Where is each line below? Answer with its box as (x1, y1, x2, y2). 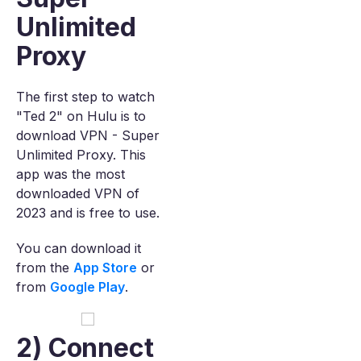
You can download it (16, 240, 141, 256)
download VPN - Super (16, 127, 160, 143)
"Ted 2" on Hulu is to (16, 108, 146, 124)
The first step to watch (16, 89, 155, 105)
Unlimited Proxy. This (16, 147, 146, 163)
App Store (73, 259, 137, 276)
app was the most (16, 166, 125, 182)
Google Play (50, 279, 125, 295)
